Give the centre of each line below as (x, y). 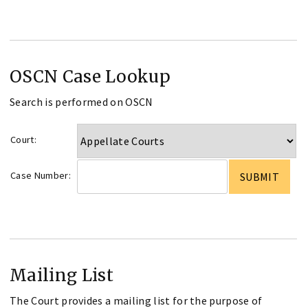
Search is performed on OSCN (81, 101)
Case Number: (41, 175)
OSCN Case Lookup (90, 76)
